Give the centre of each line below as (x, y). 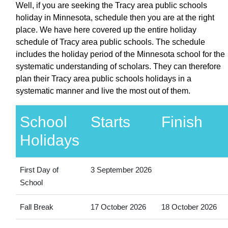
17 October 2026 (118, 207)
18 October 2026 (189, 207)
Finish (182, 122)
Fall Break (36, 207)
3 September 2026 (121, 169)
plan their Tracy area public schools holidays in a (104, 78)
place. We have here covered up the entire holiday (106, 30)
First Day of (39, 169)
